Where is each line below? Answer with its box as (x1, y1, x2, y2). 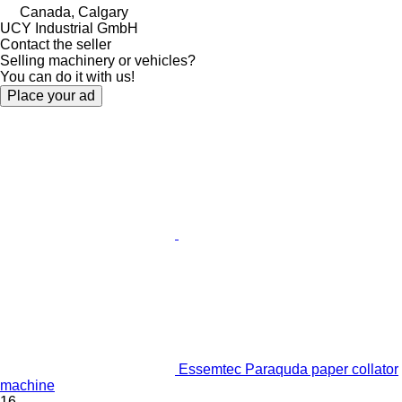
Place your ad (7, 87, 95, 103)
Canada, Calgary (20, 4, 128, 20)
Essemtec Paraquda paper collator (179, 361, 398, 377)
